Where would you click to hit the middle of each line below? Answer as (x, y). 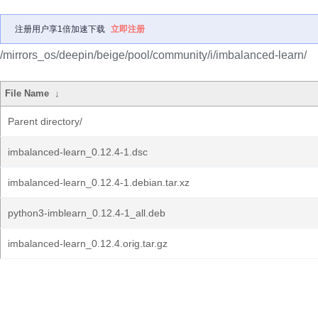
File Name (27, 93)
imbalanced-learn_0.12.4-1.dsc (78, 152)
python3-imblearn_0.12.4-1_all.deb (87, 213)
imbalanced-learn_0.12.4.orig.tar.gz (88, 243)
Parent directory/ (45, 121)
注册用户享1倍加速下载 (60, 29)
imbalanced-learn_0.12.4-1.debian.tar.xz (99, 182)
